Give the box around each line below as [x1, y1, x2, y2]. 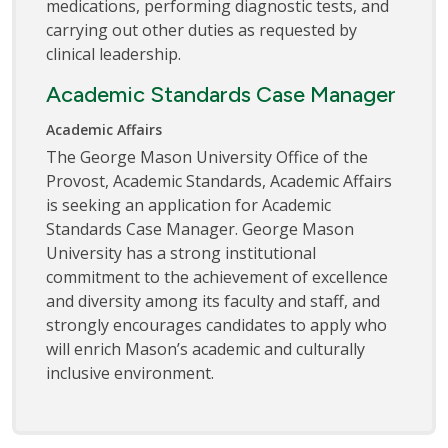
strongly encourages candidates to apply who [46, 313, 387, 336]
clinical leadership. [46, 42, 181, 65]
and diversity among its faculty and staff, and [46, 289, 380, 312]
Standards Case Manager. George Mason [46, 217, 354, 240]
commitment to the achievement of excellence [46, 265, 388, 288]
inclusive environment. [46, 361, 214, 384]
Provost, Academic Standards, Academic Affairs [46, 169, 392, 192]
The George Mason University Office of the [46, 145, 368, 168]
